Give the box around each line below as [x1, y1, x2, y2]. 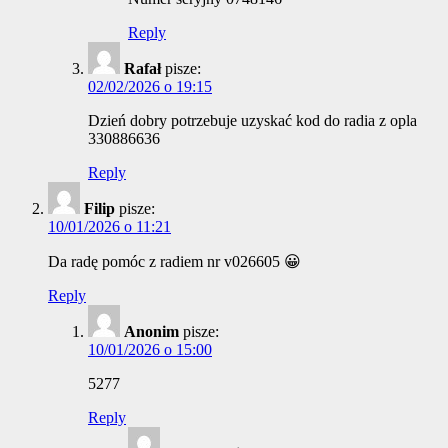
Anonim [124, 323, 179, 341]
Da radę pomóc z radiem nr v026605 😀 [48, 253, 301, 271]
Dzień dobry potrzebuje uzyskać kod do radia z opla [88, 112, 417, 130]
